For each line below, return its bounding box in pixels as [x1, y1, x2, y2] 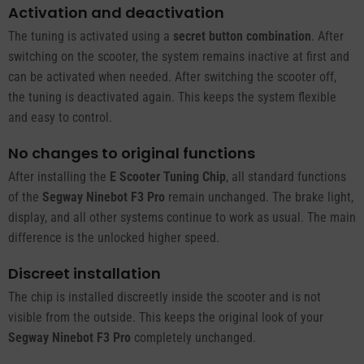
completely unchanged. [131, 330, 256, 345]
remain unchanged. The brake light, [165, 189, 353, 205]
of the [8, 189, 42, 205]
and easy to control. [8, 110, 112, 125]
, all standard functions [226, 169, 346, 184]
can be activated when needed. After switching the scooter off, [8, 69, 336, 84]
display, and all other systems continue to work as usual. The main [8, 210, 356, 225]
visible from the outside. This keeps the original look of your [8, 310, 323, 325]
